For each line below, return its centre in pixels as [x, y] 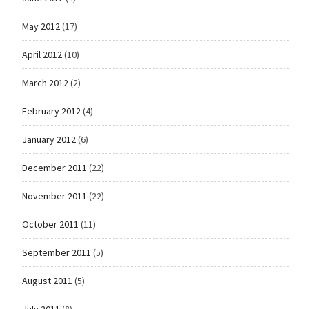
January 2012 [49, 139]
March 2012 [45, 82]
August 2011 [47, 280]
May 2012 [41, 26]
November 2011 [54, 196]
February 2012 [51, 111]
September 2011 [56, 252]
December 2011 [54, 167]
